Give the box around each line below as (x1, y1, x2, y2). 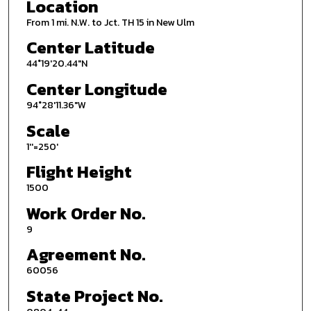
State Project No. (26, 284, 163, 309)
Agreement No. (26, 242, 146, 267)
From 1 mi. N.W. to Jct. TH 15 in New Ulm (26, 15, 194, 30)
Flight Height (26, 160, 132, 185)
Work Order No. (26, 201, 146, 226)
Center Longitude (26, 76, 167, 101)
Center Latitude (26, 35, 155, 60)
